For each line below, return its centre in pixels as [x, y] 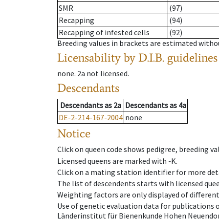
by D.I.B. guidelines [171, 58]
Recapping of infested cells [104, 33]
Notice [74, 133]
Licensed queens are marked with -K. [117, 161]
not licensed [107, 74]
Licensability [89, 58]
